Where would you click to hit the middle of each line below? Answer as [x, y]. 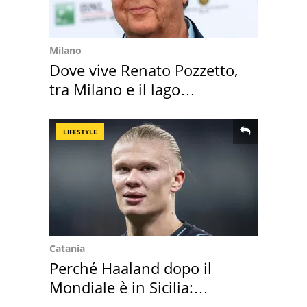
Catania [67, 248]
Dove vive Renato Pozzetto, [144, 70]
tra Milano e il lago [115, 89]
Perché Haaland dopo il [131, 268]
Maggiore [82, 108]
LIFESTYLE [80, 131]
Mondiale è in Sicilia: [121, 287]
